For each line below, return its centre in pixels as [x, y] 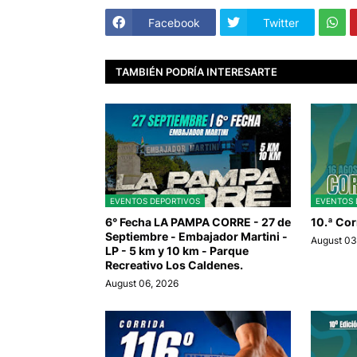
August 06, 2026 [142, 284]
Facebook [174, 22]
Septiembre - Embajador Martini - [196, 237]
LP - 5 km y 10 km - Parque [177, 251]
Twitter [281, 22]
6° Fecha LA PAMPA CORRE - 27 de [198, 222]
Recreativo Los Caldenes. [174, 265]
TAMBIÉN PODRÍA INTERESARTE [196, 71]
